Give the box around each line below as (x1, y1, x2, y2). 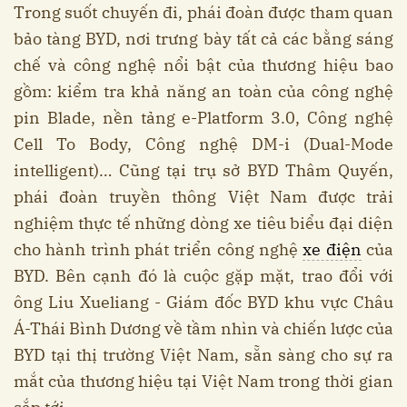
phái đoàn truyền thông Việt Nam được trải (14, 185, 393, 207)
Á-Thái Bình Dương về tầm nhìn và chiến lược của (14, 317, 393, 339)
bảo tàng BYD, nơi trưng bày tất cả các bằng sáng (14, 27, 393, 49)
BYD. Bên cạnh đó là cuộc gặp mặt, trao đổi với (14, 264, 393, 286)
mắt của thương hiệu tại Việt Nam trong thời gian (14, 370, 393, 392)
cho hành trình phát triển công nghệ (14, 238, 303, 260)
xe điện (303, 238, 362, 260)
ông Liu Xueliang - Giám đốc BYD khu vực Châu (14, 291, 393, 313)
